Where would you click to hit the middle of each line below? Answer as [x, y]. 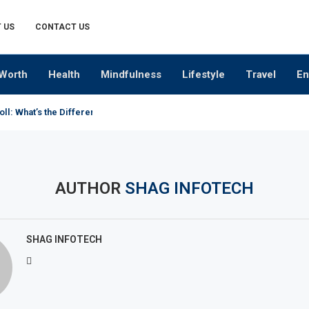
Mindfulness [131, 74]
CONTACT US [62, 27]
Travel [261, 74]
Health [64, 74]
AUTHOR [90, 188]
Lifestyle [203, 74]
